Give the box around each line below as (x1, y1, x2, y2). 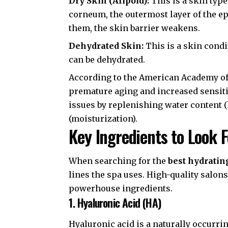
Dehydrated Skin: (69, 40, 144, 51)
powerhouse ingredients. (69, 183, 173, 194)
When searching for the (69, 156, 168, 166)
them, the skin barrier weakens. (69, 22, 201, 33)
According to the (69, 72, 139, 82)
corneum (69, 9, 106, 19)
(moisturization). (69, 113, 138, 124)
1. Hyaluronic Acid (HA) (69, 194, 161, 211)
